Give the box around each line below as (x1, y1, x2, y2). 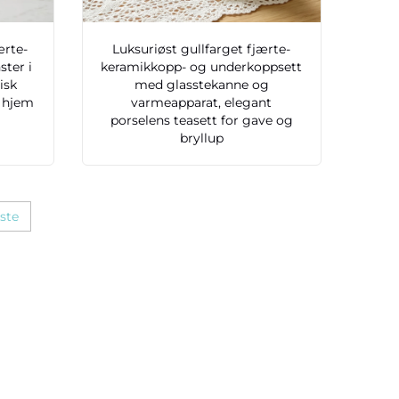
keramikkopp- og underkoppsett (101, 59, 303, 76)
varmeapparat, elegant (131, 94, 273, 111)
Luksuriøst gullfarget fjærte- (112, 41, 291, 58)
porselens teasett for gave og (110, 112, 293, 129)
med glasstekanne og (134, 77, 269, 94)
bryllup (179, 130, 224, 147)
